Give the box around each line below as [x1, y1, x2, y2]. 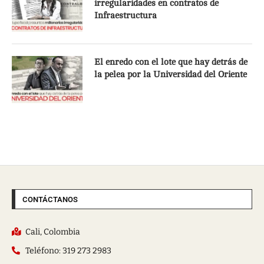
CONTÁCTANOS [22, 194, 78, 204]
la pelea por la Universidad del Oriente [94, 69, 247, 80]
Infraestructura [94, 10, 159, 21]
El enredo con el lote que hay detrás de [94, 57, 247, 67]
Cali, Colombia [25, 226, 80, 237]
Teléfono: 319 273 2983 [25, 245, 111, 256]
